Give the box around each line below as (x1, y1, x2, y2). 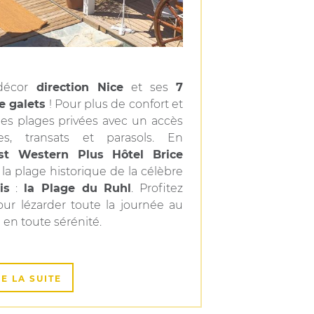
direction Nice (36, 81, 123, 94)
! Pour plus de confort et (46, 97, 184, 111)
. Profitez (131, 182, 183, 195)
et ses (123, 81, 177, 94)
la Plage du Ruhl (24, 182, 132, 195)
